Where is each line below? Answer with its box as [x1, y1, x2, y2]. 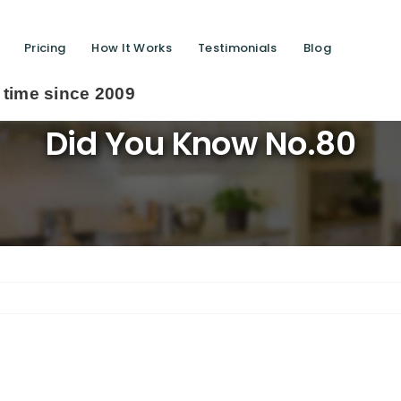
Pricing [24, 39, 66, 56]
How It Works [91, 39, 172, 56]
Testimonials [198, 39, 277, 56]
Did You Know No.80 [45, 121, 356, 167]
